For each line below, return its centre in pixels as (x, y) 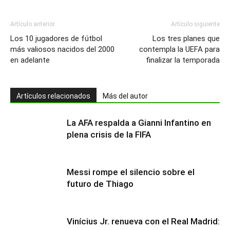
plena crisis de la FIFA (109, 135)
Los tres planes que (186, 39)
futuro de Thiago (100, 184)
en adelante (30, 60)
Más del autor (125, 96)
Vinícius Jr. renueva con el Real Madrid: (143, 222)
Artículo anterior (33, 24)
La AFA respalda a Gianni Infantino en (139, 123)
